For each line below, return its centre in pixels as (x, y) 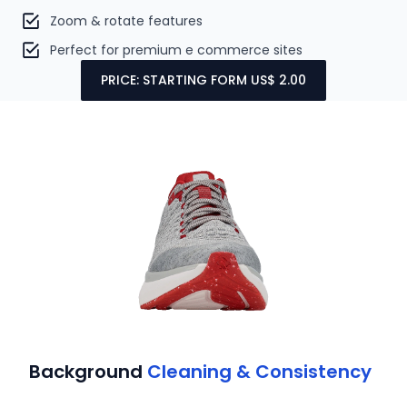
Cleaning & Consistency (260, 372)
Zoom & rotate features (126, 20)
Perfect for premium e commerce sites (176, 50)
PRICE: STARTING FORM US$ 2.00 (203, 79)
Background (89, 372)
